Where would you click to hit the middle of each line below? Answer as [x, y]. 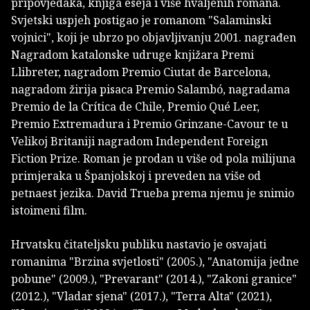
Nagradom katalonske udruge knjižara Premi [133, 55]
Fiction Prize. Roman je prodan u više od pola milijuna [153, 159]
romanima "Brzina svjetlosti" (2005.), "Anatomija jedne [155, 262]
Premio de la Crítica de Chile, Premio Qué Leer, [135, 107]
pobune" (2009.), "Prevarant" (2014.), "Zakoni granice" [154, 279]
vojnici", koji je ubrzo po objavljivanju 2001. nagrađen [154, 38]
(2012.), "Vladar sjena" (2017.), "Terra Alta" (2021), [142, 297]
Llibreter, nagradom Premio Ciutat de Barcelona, [141, 72]
